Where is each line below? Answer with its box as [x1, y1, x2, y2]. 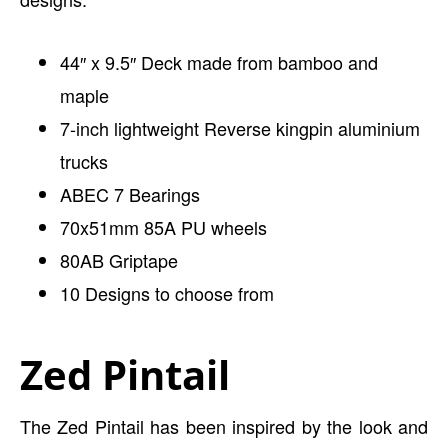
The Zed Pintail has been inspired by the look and [20, 413, 428, 439]
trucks [60, 148, 108, 174]
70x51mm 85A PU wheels [60, 214, 267, 240]
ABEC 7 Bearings [60, 181, 200, 207]
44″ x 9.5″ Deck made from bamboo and [60, 49, 378, 75]
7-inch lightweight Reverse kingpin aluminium [60, 115, 420, 141]
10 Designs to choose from [60, 280, 274, 306]
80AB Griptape [60, 247, 178, 273]
